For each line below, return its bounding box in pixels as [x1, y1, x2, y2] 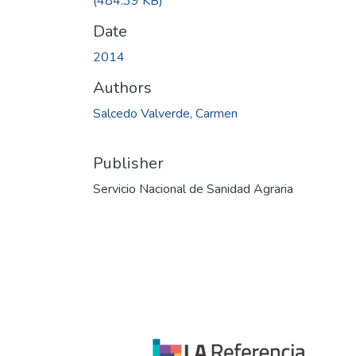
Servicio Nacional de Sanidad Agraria [93, 180, 293, 198]
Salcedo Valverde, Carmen [93, 104, 238, 122]
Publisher [93, 152, 164, 174]
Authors [93, 76, 152, 99]
